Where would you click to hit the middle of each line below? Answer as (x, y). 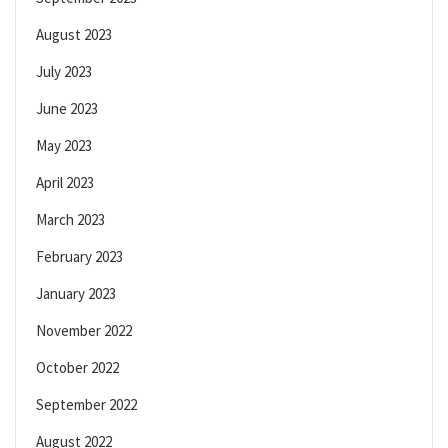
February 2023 (79, 257)
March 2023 (70, 220)
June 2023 (67, 109)
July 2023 (64, 72)
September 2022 (86, 405)
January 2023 (76, 294)
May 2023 (64, 146)
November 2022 (84, 331)
